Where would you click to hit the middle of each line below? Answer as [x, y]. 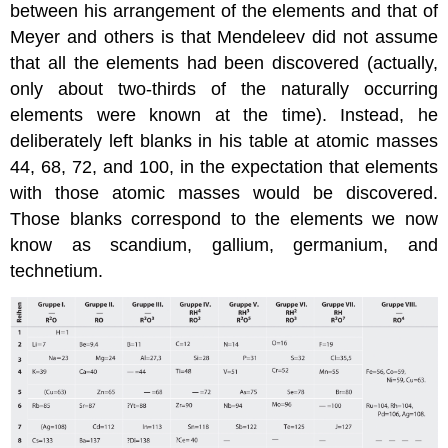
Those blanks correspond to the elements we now [224, 219]
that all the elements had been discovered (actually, [224, 63]
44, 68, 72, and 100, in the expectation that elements [224, 167]
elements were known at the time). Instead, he [224, 115]
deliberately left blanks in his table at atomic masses [224, 141]
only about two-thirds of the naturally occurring [224, 89]
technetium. [57, 271]
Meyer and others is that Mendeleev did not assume [224, 37]
